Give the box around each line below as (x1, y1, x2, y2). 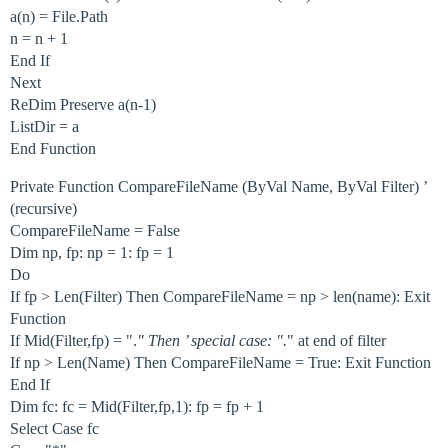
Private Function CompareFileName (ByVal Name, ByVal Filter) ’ (10, 178, 427, 195)
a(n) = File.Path (10, 8, 108, 25)
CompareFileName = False (10, 222, 180, 239)
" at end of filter (287, 332, 386, 349)
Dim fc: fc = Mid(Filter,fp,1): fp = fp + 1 (10, 398, 264, 415)
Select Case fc (10, 420, 99, 437)
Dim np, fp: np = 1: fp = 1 (10, 244, 174, 261)
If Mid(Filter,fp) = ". (10, 332, 137, 349)
